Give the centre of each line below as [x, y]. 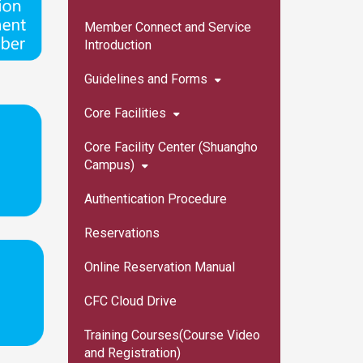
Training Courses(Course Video [172, 335]
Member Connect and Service [167, 27]
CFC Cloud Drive [130, 301]
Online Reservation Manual [159, 267]
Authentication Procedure [155, 199]
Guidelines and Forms [145, 79]
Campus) [109, 165]
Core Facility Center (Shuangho [171, 147]
